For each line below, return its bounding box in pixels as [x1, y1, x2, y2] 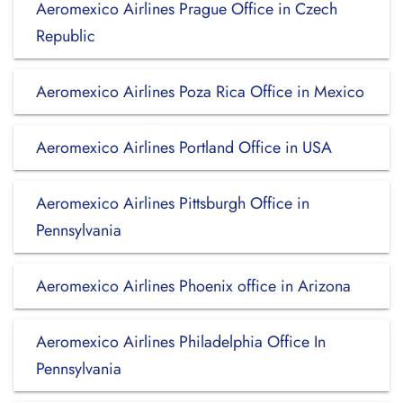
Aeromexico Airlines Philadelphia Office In [36, 330, 326, 354]
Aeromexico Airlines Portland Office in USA [36, 136, 332, 159]
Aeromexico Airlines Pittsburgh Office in [36, 192, 309, 215]
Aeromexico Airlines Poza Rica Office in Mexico [36, 80, 364, 103]
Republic [36, 24, 95, 48]
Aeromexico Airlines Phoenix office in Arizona [36, 274, 351, 298]
